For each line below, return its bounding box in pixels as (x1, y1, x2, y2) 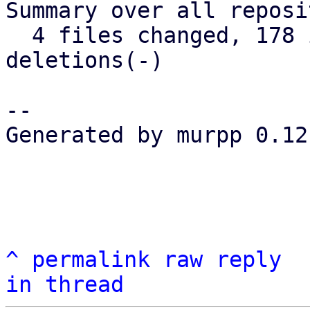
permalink (32, 247, 150, 272)
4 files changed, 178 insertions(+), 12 (6, 23, 32, 48)
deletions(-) (6, 48, 163, 73)
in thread (6, 272, 124, 297)
